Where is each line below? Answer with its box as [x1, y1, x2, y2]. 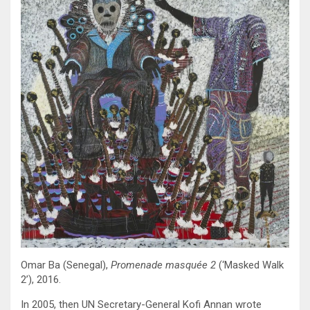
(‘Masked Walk [219, 259, 284, 272]
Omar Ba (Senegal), [21, 259, 111, 272]
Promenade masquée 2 [111, 259, 219, 272]
